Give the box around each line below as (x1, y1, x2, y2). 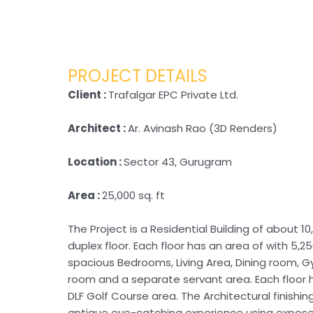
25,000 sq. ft (102, 187, 165, 203)
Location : (68, 154, 124, 169)
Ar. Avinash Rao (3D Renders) (128, 120, 277, 136)
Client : (68, 87, 108, 102)
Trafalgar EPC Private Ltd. (108, 87, 238, 102)
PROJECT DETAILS (68, 64, 208, 87)
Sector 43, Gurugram (124, 154, 232, 169)
